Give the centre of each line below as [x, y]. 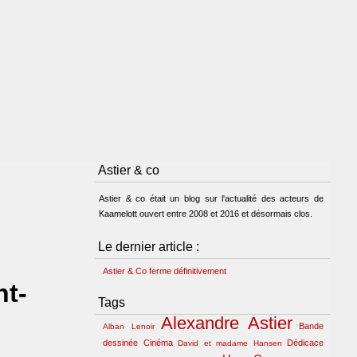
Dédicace [305, 343]
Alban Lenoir [129, 326]
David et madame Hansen [230, 343]
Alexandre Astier [227, 323]
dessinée [120, 343]
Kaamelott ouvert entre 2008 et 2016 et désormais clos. [206, 214]
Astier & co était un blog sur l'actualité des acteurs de [211, 198]
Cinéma [158, 343]
